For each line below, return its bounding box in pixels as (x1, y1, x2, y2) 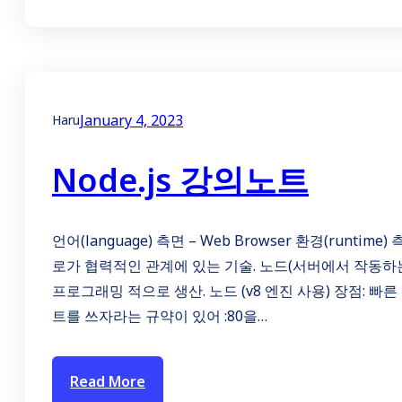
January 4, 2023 (80, 110, 183, 131)
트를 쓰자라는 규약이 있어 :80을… (52, 305, 267, 326)
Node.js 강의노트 (52, 157, 309, 202)
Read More (70, 371, 145, 391)
